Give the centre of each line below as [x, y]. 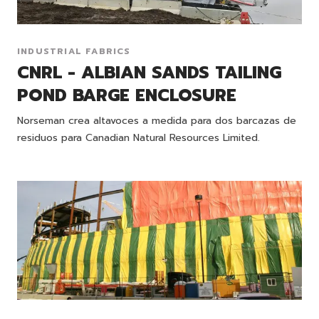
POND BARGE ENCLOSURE [127, 96]
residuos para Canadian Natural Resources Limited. [138, 138]
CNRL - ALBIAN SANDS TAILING [149, 73]
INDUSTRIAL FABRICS [74, 52]
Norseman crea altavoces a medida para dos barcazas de [157, 121]
